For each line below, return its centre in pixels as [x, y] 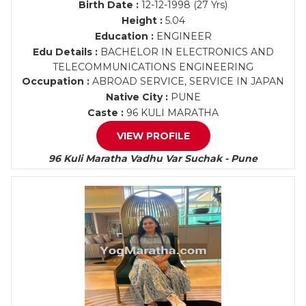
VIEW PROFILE [153, 136]
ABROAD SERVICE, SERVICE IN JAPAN [187, 81]
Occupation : [56, 81]
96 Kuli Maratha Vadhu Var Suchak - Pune [153, 158]
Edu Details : [65, 52]
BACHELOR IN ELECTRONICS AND [185, 52]
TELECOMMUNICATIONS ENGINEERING [153, 67]
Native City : [137, 97]
